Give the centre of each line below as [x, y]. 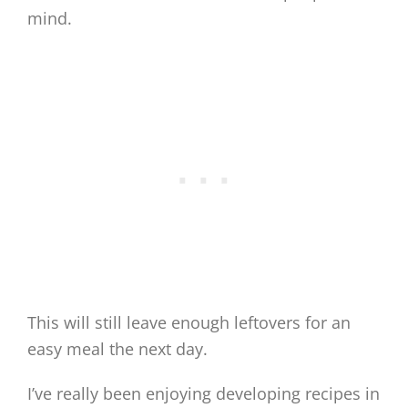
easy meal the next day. [117, 349]
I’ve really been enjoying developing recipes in [204, 394]
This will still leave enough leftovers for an [189, 323]
